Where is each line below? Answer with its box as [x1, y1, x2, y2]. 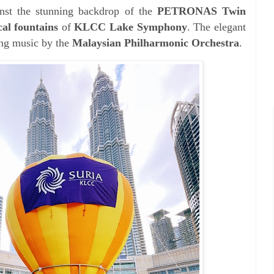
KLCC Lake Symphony [74, 20, 187, 33]
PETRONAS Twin [157, 4, 246, 17]
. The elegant [187, 20, 246, 33]
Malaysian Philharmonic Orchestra [72, 36, 239, 49]
